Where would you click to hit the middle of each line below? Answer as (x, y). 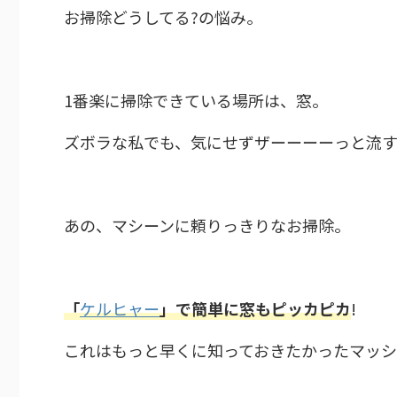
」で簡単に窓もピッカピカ (255, 308)
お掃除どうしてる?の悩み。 (163, 17)
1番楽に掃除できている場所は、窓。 (196, 100)
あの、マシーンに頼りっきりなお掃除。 (207, 225)
